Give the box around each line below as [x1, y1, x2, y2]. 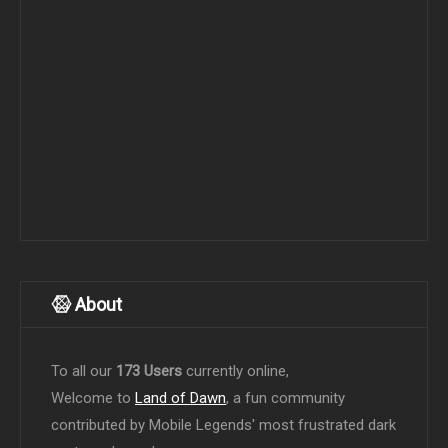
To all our [51, 362, 116, 381]
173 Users [116, 362, 182, 381]
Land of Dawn [135, 389, 226, 408]
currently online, [182, 362, 289, 381]
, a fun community [226, 389, 345, 408]
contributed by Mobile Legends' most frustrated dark [51, 416, 396, 435]
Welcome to [51, 389, 135, 408]
